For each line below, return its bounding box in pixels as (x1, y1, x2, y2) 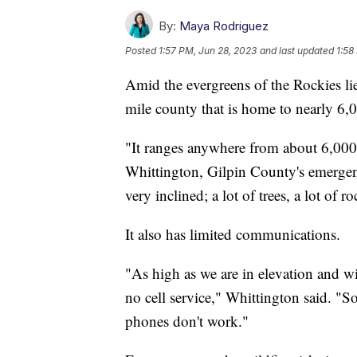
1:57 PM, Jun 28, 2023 (159, 45, 257, 57)
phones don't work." (125, 311, 249, 331)
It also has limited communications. (125, 224, 340, 245)
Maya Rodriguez (179, 18, 269, 34)
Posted (125, 45, 159, 57)
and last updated (260, 45, 334, 57)
